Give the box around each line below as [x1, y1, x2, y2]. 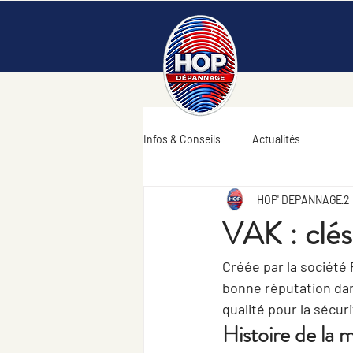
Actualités [252, 132, 300, 146]
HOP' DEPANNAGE [257, 192, 342, 206]
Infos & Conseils [143, 132, 221, 146]
